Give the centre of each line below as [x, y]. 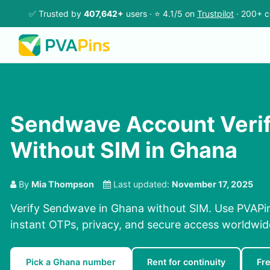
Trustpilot [215, 14]
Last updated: [141, 184]
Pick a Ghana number [71, 262]
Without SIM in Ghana [124, 150]
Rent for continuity [186, 262]
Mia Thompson [63, 184]
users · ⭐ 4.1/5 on [160, 14]
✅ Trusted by [56, 14]
